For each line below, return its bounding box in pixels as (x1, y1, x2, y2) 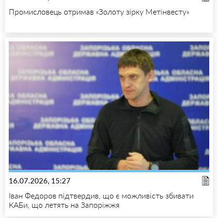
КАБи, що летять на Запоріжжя (9, 200, 120, 209)
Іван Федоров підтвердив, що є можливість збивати (9, 190, 194, 200)
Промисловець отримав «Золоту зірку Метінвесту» (9, 7, 189, 17)
